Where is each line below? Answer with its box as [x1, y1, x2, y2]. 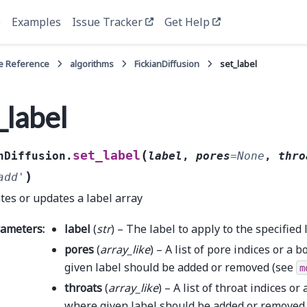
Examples [12, 14, 62, 29]
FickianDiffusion [134, 58, 200, 70]
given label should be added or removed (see [64, 259, 296, 275]
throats [64, 280, 102, 295]
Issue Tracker [72, 14, 143, 29]
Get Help [164, 14, 210, 29]
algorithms [70, 58, 114, 70]
